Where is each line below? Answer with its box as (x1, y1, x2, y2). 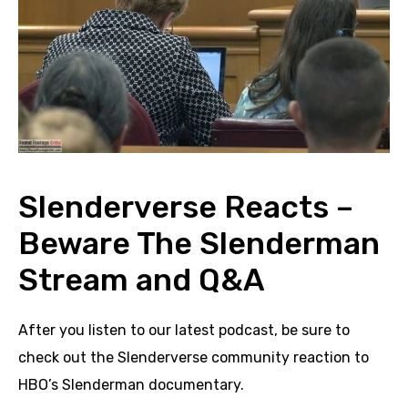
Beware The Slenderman (18, 224, 380, 262)
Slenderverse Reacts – (18, 188, 353, 226)
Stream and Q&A (18, 260, 265, 299)
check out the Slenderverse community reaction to (18, 348, 369, 366)
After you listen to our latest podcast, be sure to (18, 321, 350, 339)
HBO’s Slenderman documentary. (18, 375, 244, 393)
